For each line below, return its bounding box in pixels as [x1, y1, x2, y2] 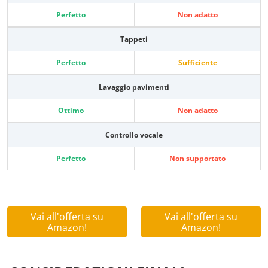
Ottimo [58, 105, 84, 116]
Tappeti [120, 34, 148, 45]
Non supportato [169, 153, 226, 164]
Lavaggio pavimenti [99, 82, 169, 93]
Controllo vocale [105, 130, 163, 141]
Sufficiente [178, 57, 217, 68]
